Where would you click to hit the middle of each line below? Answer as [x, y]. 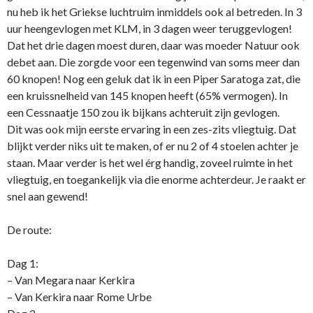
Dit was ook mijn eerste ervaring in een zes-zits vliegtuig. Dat [152, 129]
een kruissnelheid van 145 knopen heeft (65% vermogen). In [147, 96]
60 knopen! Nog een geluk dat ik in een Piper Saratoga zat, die [154, 79]
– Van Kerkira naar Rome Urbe [79, 297]
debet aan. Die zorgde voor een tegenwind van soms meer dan [153, 62]
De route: [29, 230]
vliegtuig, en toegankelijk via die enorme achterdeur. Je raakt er [156, 180]
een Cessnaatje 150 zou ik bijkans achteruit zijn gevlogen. [143, 112]
